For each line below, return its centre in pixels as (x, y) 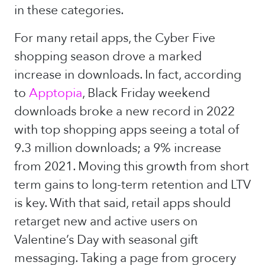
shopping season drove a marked (108, 56)
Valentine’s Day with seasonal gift (106, 240)
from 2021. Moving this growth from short (132, 167)
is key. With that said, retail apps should (122, 203)
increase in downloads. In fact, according (128, 75)
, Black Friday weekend (146, 93)
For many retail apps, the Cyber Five (115, 38)
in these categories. (69, 10)
